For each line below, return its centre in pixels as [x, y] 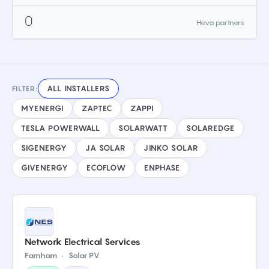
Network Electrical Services [83, 241]
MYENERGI [42, 108]
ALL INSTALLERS [78, 88]
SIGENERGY [44, 148]
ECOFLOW [106, 168]
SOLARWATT [144, 128]
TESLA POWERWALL [61, 128]
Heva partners [220, 22]
